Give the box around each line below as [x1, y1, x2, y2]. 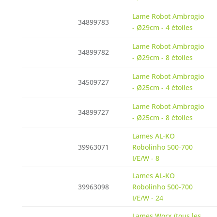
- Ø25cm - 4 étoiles [132, 83, 193, 92]
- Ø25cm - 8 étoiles [132, 113, 193, 122]
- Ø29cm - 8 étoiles [132, 53, 193, 62]
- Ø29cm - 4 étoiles [132, 23, 193, 32]
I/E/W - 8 [132, 154, 159, 163]
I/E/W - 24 [132, 193, 163, 202]
